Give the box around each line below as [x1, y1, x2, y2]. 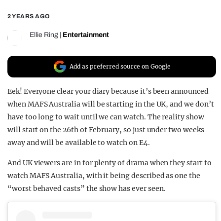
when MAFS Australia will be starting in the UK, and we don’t [7, 100, 214, 109]
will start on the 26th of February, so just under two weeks [7, 125, 204, 135]
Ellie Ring [30, 31, 58, 39]
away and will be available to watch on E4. [7, 138, 150, 147]
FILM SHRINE [25, 24, 87, 34]
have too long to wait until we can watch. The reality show [7, 112, 204, 122]
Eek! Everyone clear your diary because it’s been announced [7, 87, 209, 96]
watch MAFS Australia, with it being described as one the [7, 171, 200, 181]
